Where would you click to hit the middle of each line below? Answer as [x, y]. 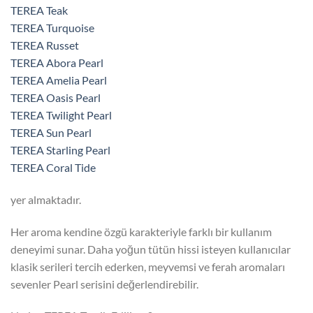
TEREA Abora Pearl [57, 63]
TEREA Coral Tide [53, 167]
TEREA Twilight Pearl [61, 115]
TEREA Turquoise [52, 28]
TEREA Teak [39, 10]
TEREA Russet [45, 45]
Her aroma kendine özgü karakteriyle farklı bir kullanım [141, 231]
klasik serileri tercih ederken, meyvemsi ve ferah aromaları [148, 266]
